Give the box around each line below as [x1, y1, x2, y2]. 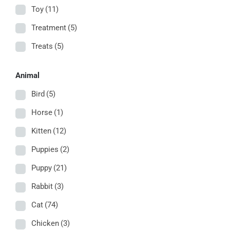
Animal [15, 71, 40, 81]
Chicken [31, 219, 59, 228]
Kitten [31, 126, 51, 136]
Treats [31, 41, 53, 51]
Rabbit [31, 182, 53, 191]
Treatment [31, 23, 66, 32]
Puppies [31, 145, 59, 155]
